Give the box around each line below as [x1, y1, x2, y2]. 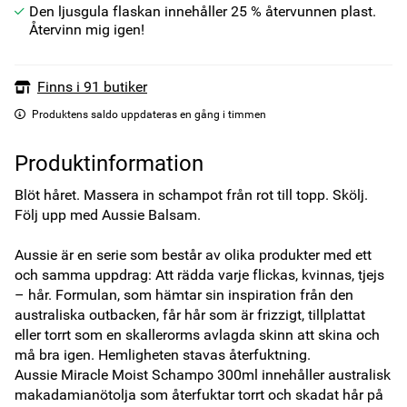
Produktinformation [15, 151, 203, 176]
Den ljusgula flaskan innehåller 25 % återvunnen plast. [29, 3, 376, 20]
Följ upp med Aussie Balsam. [15, 206, 204, 223]
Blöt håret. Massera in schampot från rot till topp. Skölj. [15, 186, 368, 203]
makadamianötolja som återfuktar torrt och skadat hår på [15, 386, 383, 403]
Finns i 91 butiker [37, 78, 147, 95]
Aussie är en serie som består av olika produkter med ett [15, 246, 372, 263]
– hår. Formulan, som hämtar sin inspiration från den [15, 286, 353, 303]
